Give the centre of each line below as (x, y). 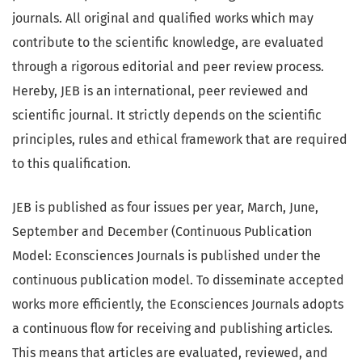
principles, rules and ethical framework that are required (180, 140)
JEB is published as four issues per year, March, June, (165, 208)
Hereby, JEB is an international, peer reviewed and (160, 91)
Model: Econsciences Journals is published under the (166, 256)
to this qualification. (72, 164)
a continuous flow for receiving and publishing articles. (173, 329)
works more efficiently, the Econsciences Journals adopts (178, 305)
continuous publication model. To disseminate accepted (178, 280)
